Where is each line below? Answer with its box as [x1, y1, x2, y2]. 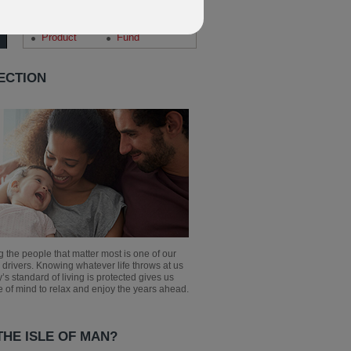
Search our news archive [31, 3, 143, 15]
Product [41, 31, 77, 43]
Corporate [41, 18, 85, 30]
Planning [116, 18, 156, 30]
